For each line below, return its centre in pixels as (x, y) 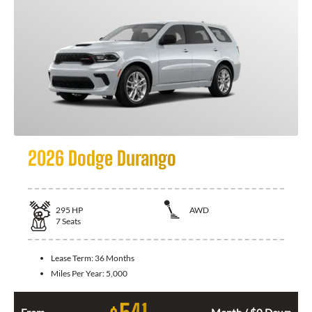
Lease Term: (73, 258)
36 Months (115, 258)
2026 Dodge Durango (102, 158)
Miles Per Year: (78, 274)
